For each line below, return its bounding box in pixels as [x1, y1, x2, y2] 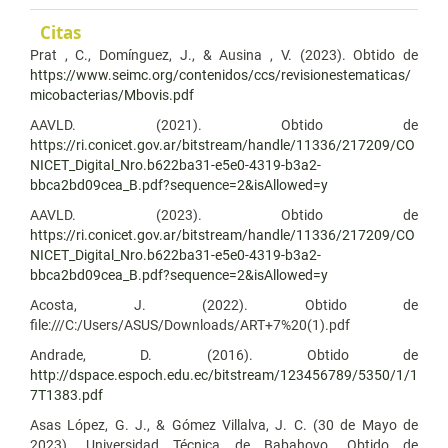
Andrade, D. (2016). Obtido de [30, 346, 418, 363]
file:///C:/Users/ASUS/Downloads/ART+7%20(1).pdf [30, 316, 350, 333]
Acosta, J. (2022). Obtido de [30, 296, 418, 313]
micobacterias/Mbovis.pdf [30, 86, 194, 103]
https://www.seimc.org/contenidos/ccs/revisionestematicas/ [30, 66, 411, 83]
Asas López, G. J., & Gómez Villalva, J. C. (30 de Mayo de [30, 416, 418, 433]
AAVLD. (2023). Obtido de [30, 206, 418, 223]
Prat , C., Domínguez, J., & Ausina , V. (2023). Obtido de [30, 46, 418, 63]
